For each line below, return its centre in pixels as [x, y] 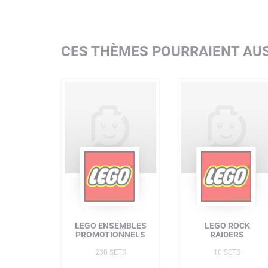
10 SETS [227, 252]
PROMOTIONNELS [110, 234]
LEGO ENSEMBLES [110, 226]
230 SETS [110, 252]
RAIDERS [227, 234]
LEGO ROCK [227, 226]
